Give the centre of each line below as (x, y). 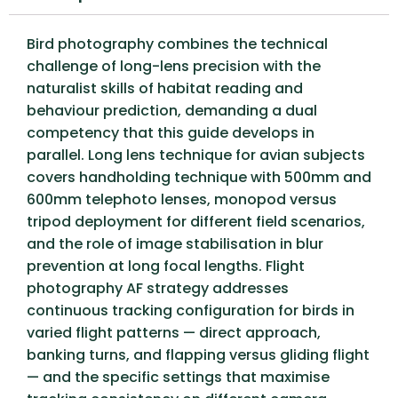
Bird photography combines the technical (177, 44)
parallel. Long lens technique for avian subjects (196, 155)
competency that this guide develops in (171, 133)
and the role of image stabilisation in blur (175, 244)
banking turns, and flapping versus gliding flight (198, 355)
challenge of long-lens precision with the (174, 66)
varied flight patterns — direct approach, (174, 333)
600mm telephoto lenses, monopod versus (182, 199)
